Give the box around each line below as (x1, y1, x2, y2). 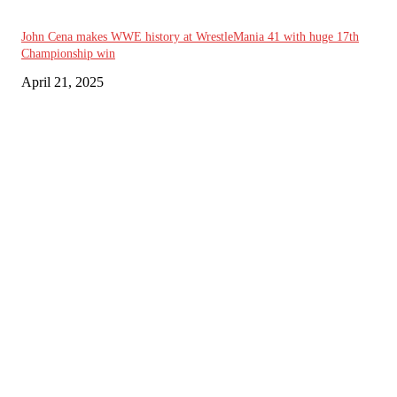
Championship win (21, 46, 115, 60)
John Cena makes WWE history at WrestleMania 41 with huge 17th (21, 29, 359, 43)
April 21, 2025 (21, 74, 104, 90)
